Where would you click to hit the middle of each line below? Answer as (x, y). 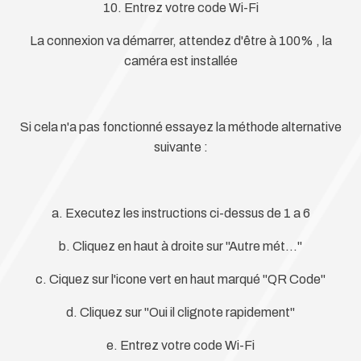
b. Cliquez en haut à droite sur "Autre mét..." (180, 247)
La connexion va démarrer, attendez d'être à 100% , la (180, 41)
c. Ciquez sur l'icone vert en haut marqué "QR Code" (180, 280)
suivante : (180, 147)
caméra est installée (180, 61)
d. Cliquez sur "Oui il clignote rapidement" (180, 313)
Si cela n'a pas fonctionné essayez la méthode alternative (180, 127)
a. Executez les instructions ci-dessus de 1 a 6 (180, 214)
